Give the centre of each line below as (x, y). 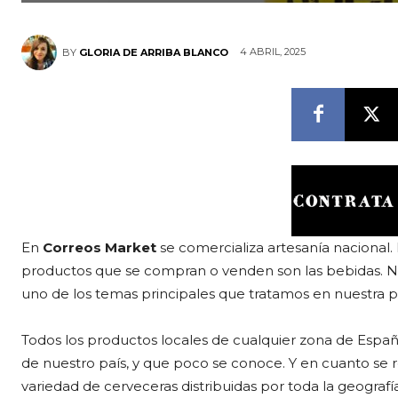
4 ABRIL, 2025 (273, 52)
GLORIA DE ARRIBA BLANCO (154, 52)
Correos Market (99, 247)
